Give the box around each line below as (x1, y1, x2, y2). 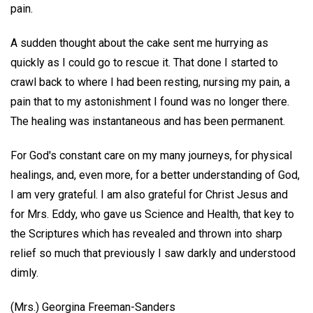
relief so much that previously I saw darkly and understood (10, 246, 296, 260)
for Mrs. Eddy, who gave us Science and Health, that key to (10, 207, 294, 221)
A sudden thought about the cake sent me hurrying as (10, 36, 268, 50)
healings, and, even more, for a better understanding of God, (10, 168, 300, 182)
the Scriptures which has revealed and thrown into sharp (10, 226, 282, 240)
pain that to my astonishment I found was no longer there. (10, 95, 289, 109)
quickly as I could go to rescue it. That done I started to (10, 56, 278, 70)
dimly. (10, 265, 38, 279)
